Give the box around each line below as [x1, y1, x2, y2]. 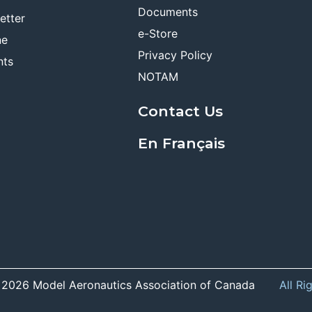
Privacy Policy [137, 47, 212, 62]
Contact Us [137, 102, 223, 120]
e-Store [137, 26, 178, 40]
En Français [137, 134, 225, 152]
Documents [137, 4, 198, 19]
